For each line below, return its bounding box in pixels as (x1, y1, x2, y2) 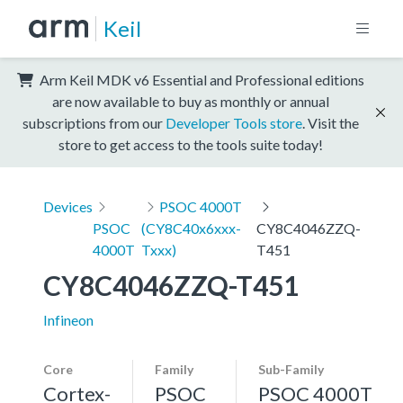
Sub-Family (258, 361, 324, 377)
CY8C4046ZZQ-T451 (43, 268, 299, 301)
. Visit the (302, 113, 359, 131)
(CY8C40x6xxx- (141, 219, 242, 237)
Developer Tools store (166, 113, 302, 131)
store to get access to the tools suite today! (58, 135, 323, 153)
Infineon (43, 310, 94, 328)
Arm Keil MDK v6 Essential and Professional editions (37, 70, 364, 88)
